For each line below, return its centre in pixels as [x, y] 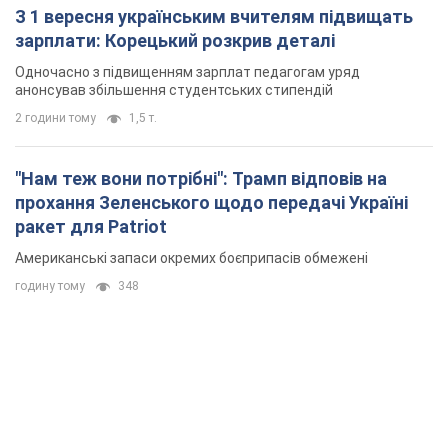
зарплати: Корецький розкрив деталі [175, 40]
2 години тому [55, 117]
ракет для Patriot [91, 226]
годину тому [50, 285]
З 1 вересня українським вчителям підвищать [214, 16]
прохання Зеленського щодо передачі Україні [211, 202]
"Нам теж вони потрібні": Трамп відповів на [201, 178]
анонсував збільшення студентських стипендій [174, 89]
